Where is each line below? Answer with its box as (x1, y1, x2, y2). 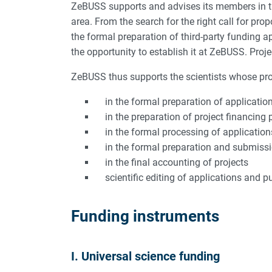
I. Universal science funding (71, 248, 220, 263)
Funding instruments (71, 206, 219, 225)
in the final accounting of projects (95, 156, 248, 168)
